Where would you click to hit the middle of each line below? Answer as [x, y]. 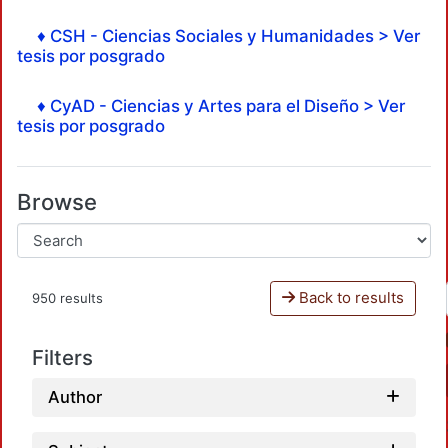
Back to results [349, 298]
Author [75, 396]
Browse [57, 202]
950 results [67, 297]
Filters [62, 357]
